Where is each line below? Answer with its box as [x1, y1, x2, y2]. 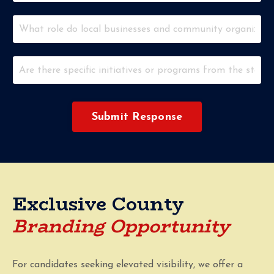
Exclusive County [12, 190, 184, 219]
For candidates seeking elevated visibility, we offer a [12, 260, 243, 270]
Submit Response [91, 111, 183, 123]
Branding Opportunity [12, 212, 230, 241]
